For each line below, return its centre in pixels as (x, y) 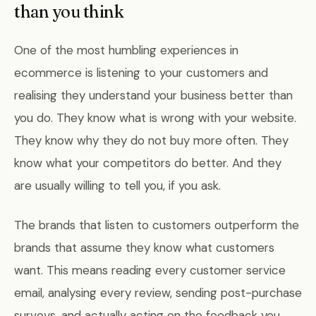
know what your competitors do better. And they (148, 163)
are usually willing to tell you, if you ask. (117, 186)
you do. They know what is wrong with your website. (155, 118)
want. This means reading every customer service (150, 271)
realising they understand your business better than (153, 96)
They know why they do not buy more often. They (151, 141)
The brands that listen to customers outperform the (157, 225)
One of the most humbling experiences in (126, 50)
